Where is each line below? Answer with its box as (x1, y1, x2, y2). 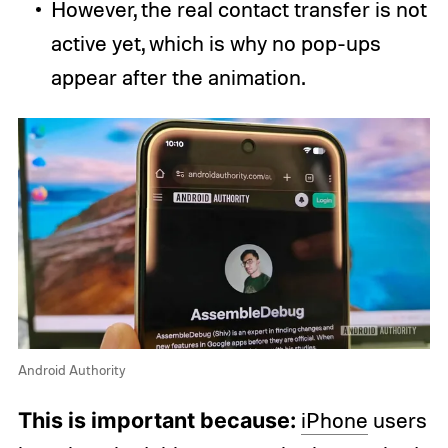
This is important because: (17, 407, 296, 434)
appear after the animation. (50, 63, 305, 90)
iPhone (300, 407, 368, 434)
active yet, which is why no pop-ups (50, 29, 381, 56)
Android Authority (17, 361, 126, 379)
